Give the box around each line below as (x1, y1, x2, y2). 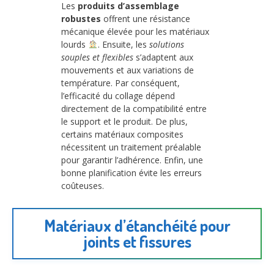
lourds (61, 38, 88, 50)
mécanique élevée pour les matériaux (61, 25, 209, 37)
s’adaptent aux (133, 51, 193, 63)
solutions (149, 38, 184, 50)
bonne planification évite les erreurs (61, 166, 202, 179)
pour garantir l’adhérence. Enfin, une (61, 154, 203, 166)
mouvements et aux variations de (61, 64, 194, 76)
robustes (61, 12, 101, 24)
